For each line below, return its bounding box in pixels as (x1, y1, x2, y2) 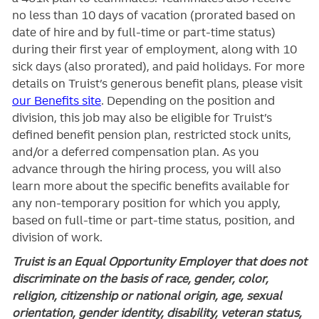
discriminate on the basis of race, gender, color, (11, 271, 268, 286)
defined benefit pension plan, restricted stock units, (11, 127, 291, 142)
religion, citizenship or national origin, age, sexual (11, 288, 282, 303)
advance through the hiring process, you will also (11, 162, 281, 177)
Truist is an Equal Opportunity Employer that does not (11, 253, 307, 268)
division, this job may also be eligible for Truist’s (11, 110, 272, 125)
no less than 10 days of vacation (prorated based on (11, 8, 296, 23)
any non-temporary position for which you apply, (11, 196, 281, 211)
